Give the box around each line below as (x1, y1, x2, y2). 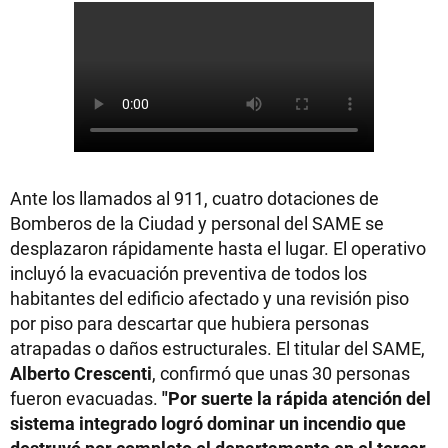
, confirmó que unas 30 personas (152, 361, 410, 385)
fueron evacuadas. (10, 386, 162, 410)
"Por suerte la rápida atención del (162, 386, 431, 410)
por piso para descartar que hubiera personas (10, 311, 369, 335)
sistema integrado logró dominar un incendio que (10, 411, 406, 435)
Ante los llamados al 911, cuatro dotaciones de (10, 186, 379, 210)
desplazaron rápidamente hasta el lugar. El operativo (10, 236, 426, 260)
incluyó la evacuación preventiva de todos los (10, 261, 367, 285)
